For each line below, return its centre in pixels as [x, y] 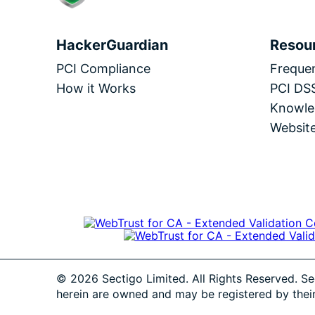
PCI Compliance [103, 68]
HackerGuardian [112, 45]
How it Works [96, 88]
